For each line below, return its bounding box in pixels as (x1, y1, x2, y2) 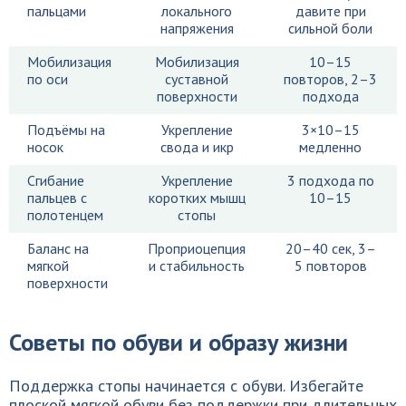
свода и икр (159, 138, 234, 156)
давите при (295, 2, 366, 20)
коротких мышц (148, 188, 246, 207)
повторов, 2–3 (284, 70, 377, 88)
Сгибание (27, 171, 84, 189)
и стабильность (149, 256, 245, 275)
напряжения (159, 19, 234, 37)
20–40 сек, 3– (285, 239, 376, 257)
